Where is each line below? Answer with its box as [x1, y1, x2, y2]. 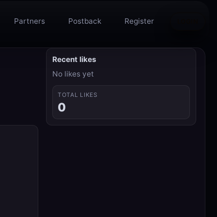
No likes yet [52, 69, 94, 79]
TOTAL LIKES [58, 91, 98, 99]
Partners [14, 16, 45, 26]
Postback [68, 16, 101, 26]
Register [124, 16, 154, 26]
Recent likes [52, 55, 96, 64]
